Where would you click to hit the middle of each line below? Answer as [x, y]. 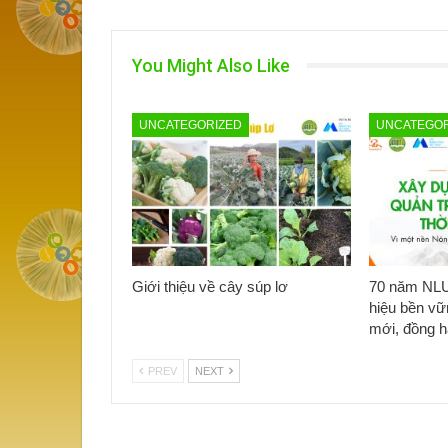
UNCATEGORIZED [190, 124]
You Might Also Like [211, 65]
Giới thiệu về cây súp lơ [210, 287]
